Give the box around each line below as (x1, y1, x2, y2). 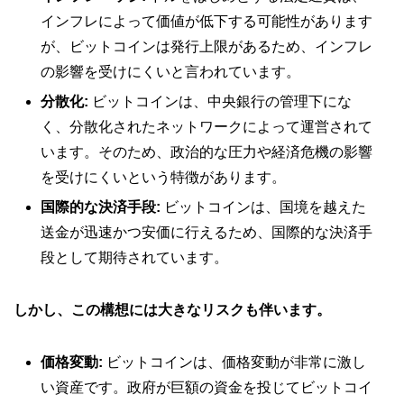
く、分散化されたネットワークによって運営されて (41, 118, 372, 134)
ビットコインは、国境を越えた (161, 198, 366, 215)
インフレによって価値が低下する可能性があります (41, 13, 372, 29)
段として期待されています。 (41, 249, 228, 265)
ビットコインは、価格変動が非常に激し (103, 353, 366, 370)
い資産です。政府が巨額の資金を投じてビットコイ (41, 379, 372, 395)
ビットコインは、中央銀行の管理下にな (88, 93, 352, 109)
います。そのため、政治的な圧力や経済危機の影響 (41, 143, 372, 160)
